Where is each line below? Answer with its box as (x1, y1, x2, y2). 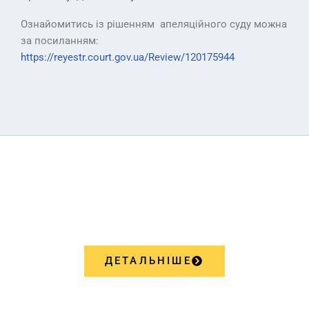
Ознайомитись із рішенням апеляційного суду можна (21, 18, 287, 31)
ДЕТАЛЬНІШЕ (104, 255, 192, 268)
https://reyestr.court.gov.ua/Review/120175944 (21, 51, 235, 64)
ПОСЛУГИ (91, 199, 218, 230)
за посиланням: (21, 34, 99, 48)
